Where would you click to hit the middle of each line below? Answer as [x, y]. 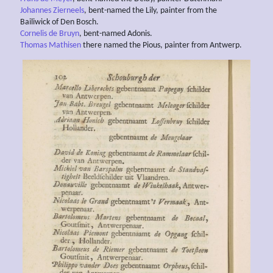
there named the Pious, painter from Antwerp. [161, 45]
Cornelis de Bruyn [50, 34]
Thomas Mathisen [51, 45]
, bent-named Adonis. [116, 34]
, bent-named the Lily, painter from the [151, 10]
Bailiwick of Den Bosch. [59, 22]
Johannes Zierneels [52, 10]
